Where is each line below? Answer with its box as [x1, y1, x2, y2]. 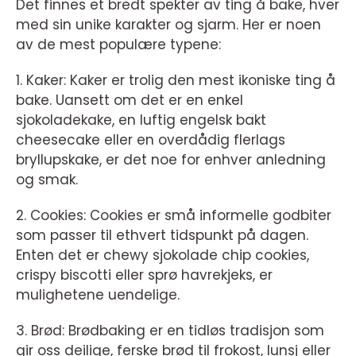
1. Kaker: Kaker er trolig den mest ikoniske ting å [16, 71, 335, 91]
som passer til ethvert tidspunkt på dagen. [16, 226, 308, 246]
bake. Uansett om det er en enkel [16, 91, 243, 110]
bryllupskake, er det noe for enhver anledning [16, 150, 326, 170]
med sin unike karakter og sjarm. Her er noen [16, 15, 321, 35]
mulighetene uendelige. [16, 285, 180, 305]
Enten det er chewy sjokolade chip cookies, [16, 246, 309, 265]
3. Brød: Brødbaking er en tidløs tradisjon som [16, 321, 324, 341]
